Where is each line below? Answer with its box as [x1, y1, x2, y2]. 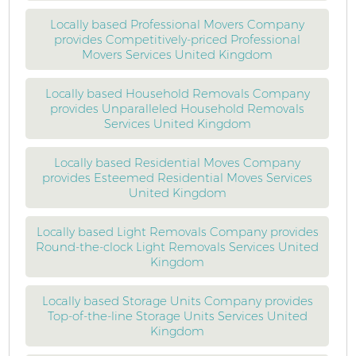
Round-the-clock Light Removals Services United [36, 239, 319, 254]
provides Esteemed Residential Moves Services [42, 170, 313, 185]
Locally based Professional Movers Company [50, 17, 305, 32]
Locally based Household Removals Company [44, 86, 310, 101]
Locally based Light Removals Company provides [36, 224, 319, 239]
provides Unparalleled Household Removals [50, 101, 305, 116]
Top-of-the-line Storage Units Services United [47, 308, 308, 323]
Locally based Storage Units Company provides [41, 293, 313, 308]
